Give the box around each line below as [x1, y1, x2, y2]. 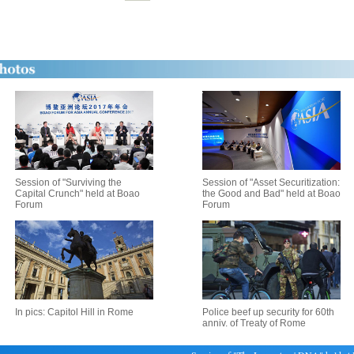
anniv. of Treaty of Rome [202, 318, 306, 329]
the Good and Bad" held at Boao [202, 188, 341, 199]
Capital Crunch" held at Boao [14, 188, 140, 199]
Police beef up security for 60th [202, 307, 334, 318]
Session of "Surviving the [14, 177, 122, 188]
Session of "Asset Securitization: [202, 177, 340, 188]
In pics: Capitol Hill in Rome [14, 307, 134, 318]
